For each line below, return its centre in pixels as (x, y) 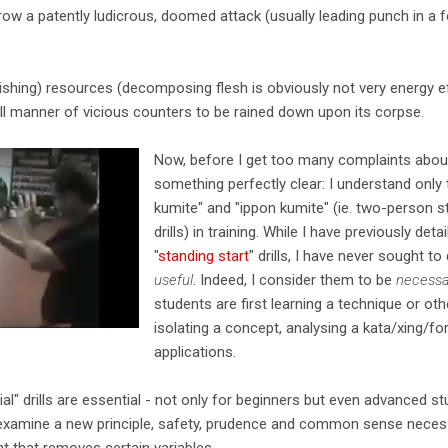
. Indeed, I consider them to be (294, 279)
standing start (203, 255)
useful (173, 279)
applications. (195, 351)
